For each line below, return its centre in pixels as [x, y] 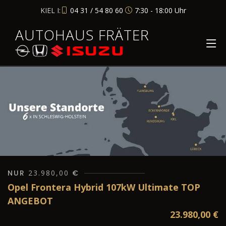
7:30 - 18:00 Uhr [160, 10]
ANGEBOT [30, 201]
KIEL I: [50, 10]
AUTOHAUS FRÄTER [82, 35]
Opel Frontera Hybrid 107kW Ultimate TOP [104, 187]
